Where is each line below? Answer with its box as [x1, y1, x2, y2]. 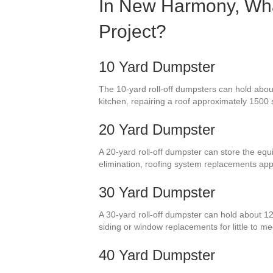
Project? [99, 21, 166, 41]
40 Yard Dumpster [99, 246, 215, 263]
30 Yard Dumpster [99, 183, 215, 200]
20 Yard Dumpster [99, 121, 215, 138]
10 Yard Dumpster [99, 58, 215, 75]
